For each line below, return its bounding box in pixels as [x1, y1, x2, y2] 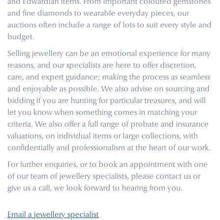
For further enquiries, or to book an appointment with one [7, 161, 208, 169]
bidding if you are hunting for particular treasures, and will [7, 97, 206, 105]
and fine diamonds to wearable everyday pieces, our [7, 10, 189, 18]
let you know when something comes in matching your [7, 109, 197, 117]
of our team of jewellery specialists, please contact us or [7, 173, 200, 181]
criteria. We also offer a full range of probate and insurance [7, 121, 209, 129]
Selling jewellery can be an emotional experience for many [7, 50, 211, 58]
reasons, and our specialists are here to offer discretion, [7, 62, 196, 70]
